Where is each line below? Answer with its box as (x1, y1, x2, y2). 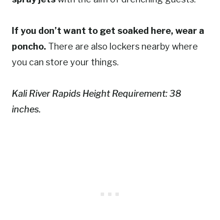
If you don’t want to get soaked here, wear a (12, 26, 204, 36)
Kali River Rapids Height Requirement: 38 (12, 88, 181, 99)
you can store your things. (12, 57, 119, 68)
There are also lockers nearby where (46, 41, 198, 52)
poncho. (12, 41, 46, 52)
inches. (12, 104, 41, 115)
